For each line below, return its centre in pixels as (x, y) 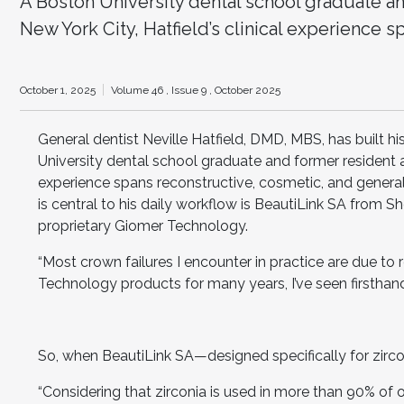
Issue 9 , (193, 90)
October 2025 (248, 90)
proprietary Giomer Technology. (143, 225)
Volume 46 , (141, 90)
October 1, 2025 (58, 90)
